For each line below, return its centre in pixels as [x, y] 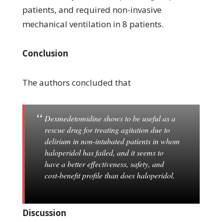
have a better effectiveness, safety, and [104, 164]
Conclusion [45, 53]
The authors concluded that [76, 82]
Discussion [44, 213]
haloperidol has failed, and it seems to [104, 152]
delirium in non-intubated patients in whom [112, 141]
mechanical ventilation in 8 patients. [93, 24]
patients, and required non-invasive [92, 9]
